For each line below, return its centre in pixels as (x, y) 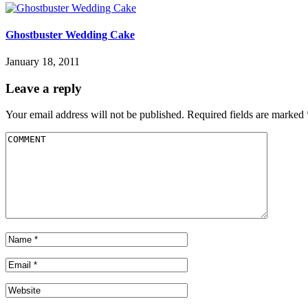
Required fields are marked (247, 115)
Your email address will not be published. (95, 115)
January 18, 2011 (43, 62)
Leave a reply (44, 88)
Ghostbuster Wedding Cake (70, 34)
